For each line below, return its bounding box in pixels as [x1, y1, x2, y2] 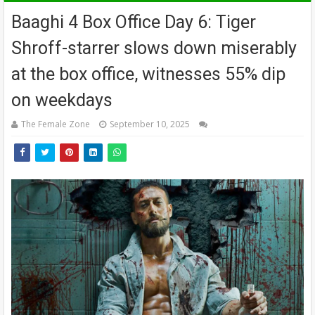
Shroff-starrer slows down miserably [11, 38, 297, 59]
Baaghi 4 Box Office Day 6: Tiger [11, 12, 256, 33]
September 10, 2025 [110, 118, 190, 131]
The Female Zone [21, 118, 90, 131]
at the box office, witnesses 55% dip [11, 64, 285, 85]
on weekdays [11, 90, 112, 111]
